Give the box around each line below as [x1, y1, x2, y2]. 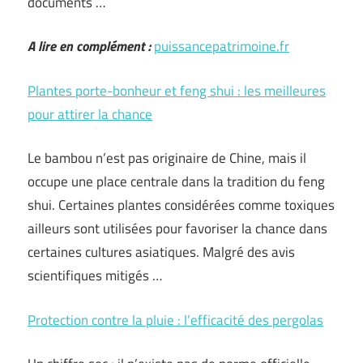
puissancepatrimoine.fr [154, 36, 289, 57]
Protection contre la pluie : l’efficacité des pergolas [28, 309, 323, 331]
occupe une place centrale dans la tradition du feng [28, 171, 325, 192]
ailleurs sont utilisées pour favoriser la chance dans [28, 218, 327, 239]
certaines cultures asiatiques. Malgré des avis [28, 241, 295, 263]
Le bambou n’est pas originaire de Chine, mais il [28, 147, 306, 169]
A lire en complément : [28, 36, 151, 57]
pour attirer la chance [28, 103, 152, 125]
